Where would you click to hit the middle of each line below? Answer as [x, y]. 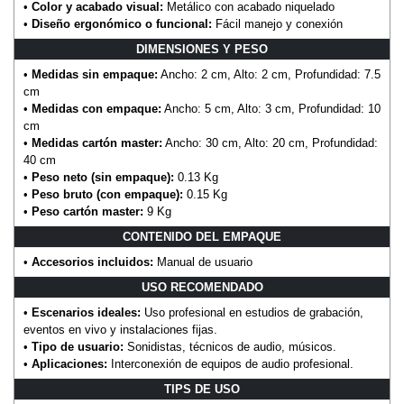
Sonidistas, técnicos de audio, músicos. [230, 347]
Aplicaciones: [69, 364]
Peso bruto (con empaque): [107, 195]
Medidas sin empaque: [95, 75]
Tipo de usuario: [78, 347]
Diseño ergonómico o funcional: [122, 24]
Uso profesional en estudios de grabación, [252, 313]
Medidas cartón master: [97, 143]
